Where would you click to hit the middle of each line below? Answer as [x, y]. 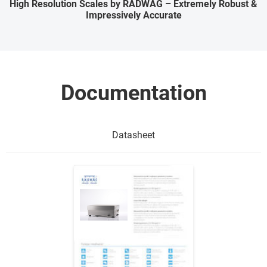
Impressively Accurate [133, 15]
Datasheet [133, 135]
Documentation [133, 93]
